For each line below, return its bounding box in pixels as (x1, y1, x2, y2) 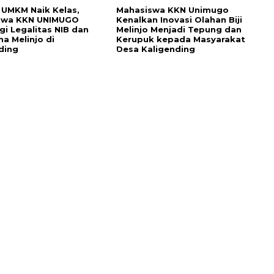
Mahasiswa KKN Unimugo (116, 5, 229, 15)
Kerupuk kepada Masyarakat (116, 34, 245, 45)
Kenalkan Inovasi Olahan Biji (116, 15, 242, 25)
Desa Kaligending (116, 44, 198, 54)
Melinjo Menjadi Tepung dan (116, 24, 242, 35)
